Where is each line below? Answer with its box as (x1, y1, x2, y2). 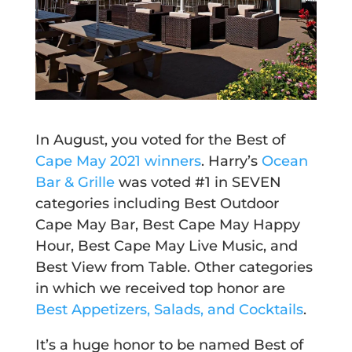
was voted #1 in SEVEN (114, 173, 281, 191)
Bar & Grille (35, 173, 115, 191)
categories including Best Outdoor (35, 194, 279, 212)
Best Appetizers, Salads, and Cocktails (35, 300, 303, 318)
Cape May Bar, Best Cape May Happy (35, 215, 300, 233)
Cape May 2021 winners (35, 152, 201, 170)
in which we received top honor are (35, 279, 285, 297)
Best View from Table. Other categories (35, 258, 313, 276)
